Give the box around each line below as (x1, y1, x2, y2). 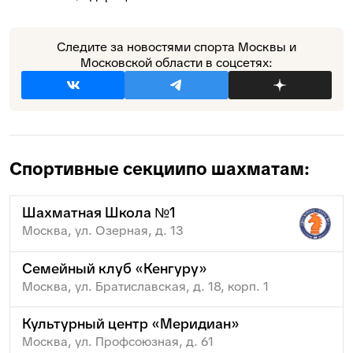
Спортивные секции (9, 157, 186, 180)
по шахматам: (186, 157, 310, 180)
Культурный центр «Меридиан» (22, 314, 240, 333)
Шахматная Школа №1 (22, 203, 176, 221)
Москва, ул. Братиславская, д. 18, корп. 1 (22, 277, 269, 295)
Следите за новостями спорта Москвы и (57, 38, 296, 55)
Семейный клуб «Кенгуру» (22, 258, 207, 277)
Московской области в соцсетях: (80, 54, 273, 71)
